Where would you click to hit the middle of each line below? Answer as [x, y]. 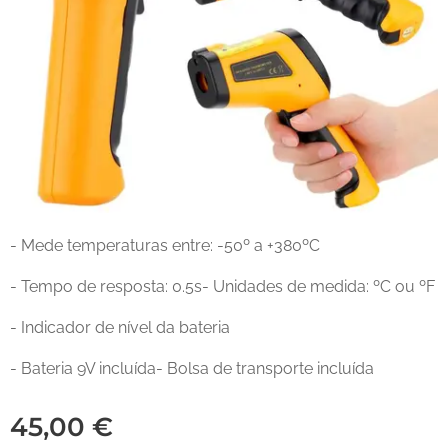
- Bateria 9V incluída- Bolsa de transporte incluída [192, 368]
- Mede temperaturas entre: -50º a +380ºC [165, 245]
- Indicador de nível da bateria [120, 327]
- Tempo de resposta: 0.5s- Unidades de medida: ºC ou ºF [222, 286]
